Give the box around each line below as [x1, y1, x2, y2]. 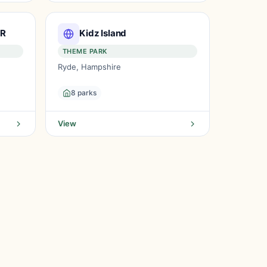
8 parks [71, 88, 97, 97]
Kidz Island [79, 27, 127, 39]
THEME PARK [63, 47, 107, 55]
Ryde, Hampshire [58, 62, 121, 72]
